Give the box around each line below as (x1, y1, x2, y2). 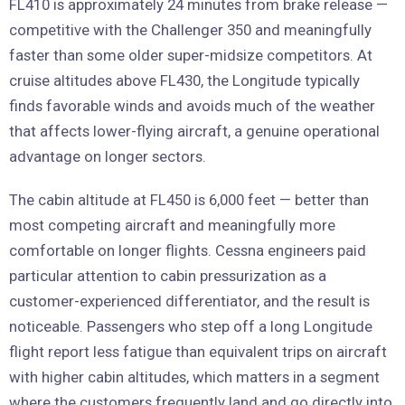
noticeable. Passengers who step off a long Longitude (9, 317, 372, 336)
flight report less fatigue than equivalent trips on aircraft (9, 343, 387, 362)
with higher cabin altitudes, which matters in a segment (9, 368, 380, 387)
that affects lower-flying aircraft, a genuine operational (9, 122, 380, 141)
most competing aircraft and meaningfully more (9, 216, 335, 235)
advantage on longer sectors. (9, 147, 206, 166)
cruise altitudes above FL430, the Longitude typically (9, 71, 360, 90)
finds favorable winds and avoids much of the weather (9, 97, 375, 116)
